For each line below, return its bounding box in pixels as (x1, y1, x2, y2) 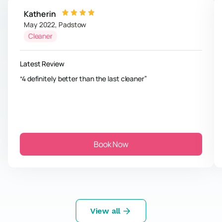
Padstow (58, 20, 87, 29)
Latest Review (20, 59, 64, 68)
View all (90, 206, 121, 216)
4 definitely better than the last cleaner (21, 74, 144, 83)
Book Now (94, 139, 128, 150)
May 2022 (24, 20, 55, 29)
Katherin (24, 8, 56, 19)
